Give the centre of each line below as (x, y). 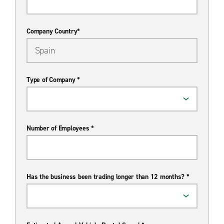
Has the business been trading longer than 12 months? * (108, 176)
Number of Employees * (60, 128)
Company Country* (53, 31)
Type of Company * (53, 79)
